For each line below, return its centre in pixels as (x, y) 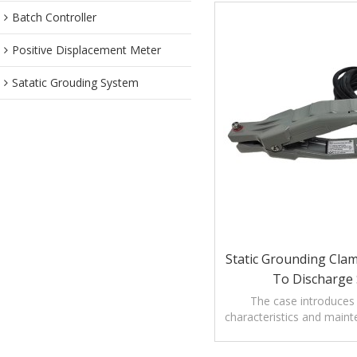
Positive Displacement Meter (86, 50)
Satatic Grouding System (75, 82)
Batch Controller (54, 17)
